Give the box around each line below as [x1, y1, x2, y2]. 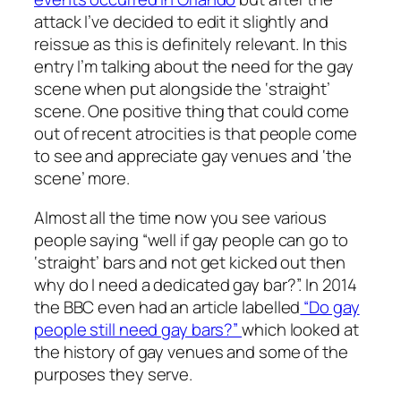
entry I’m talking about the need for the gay [34, 55, 354, 79]
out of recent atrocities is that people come [34, 122, 357, 146]
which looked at [242, 317, 359, 341]
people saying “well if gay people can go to [34, 227, 348, 252]
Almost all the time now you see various [34, 205, 328, 229]
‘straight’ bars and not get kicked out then [34, 250, 346, 274]
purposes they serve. [34, 362, 192, 386]
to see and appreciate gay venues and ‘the [34, 144, 352, 168]
